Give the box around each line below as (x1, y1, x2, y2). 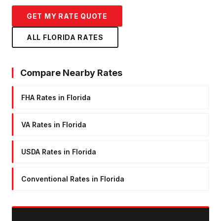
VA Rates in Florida (21, 120, 86, 129)
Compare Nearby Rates (20, 67, 122, 78)
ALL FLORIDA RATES (27, 33, 104, 41)
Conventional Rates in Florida (21, 174, 124, 183)
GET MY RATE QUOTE (27, 11, 108, 20)
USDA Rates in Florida (21, 147, 96, 156)
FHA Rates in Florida (21, 93, 91, 102)
